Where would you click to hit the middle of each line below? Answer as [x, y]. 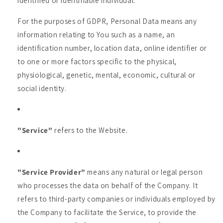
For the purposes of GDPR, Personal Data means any [107, 21]
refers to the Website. [90, 130]
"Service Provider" [52, 172]
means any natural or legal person [144, 172]
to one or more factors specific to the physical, [97, 61]
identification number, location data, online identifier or [112, 48]
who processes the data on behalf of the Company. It [108, 185]
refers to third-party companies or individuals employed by [116, 199]
